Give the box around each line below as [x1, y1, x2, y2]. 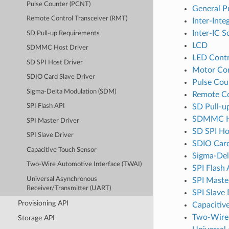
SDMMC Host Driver [27, 44, 89, 52]
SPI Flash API [27, 103, 65, 110]
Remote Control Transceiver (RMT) [27, 15, 128, 22]
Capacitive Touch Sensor [27, 146, 97, 153]
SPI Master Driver [27, 117, 80, 124]
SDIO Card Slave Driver [27, 74, 96, 81]
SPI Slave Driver [27, 132, 74, 139]
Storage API [17, 214, 55, 222]
